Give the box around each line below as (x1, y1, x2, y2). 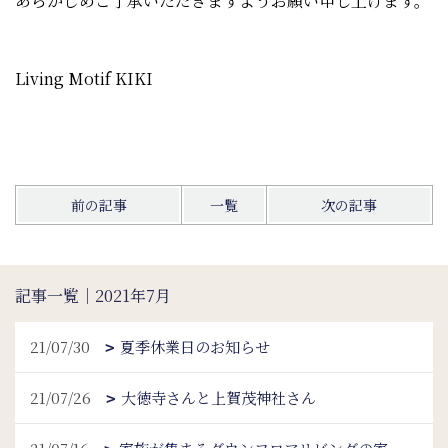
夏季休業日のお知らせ (120, 336, 270, 357)
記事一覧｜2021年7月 (15, 284, 171, 307)
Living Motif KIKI (15, 67, 153, 90)
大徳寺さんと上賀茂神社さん (121, 387, 316, 408)
